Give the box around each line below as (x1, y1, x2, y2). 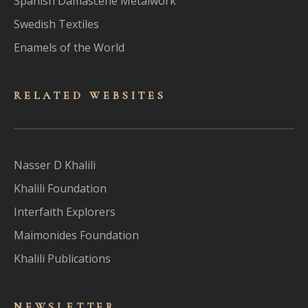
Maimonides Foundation (14, 227, 139, 243)
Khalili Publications (14, 250, 111, 266)
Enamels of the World (14, 39, 124, 55)
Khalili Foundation (14, 180, 107, 196)
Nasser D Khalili (14, 157, 96, 173)
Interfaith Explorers (14, 203, 115, 219)
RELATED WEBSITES (14, 88, 166, 102)
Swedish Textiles (14, 16, 99, 32)
